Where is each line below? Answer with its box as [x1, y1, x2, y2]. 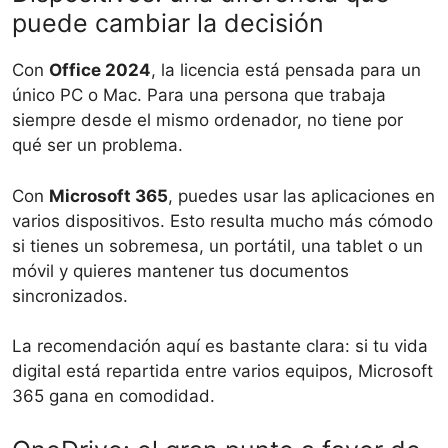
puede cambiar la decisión [12, 8, 324, 39]
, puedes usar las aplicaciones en [168, 185, 435, 206]
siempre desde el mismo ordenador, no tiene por [12, 110, 403, 131]
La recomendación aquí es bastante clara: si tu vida [12, 336, 428, 357]
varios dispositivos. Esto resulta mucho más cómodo [12, 210, 433, 231]
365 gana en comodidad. [12, 386, 215, 407]
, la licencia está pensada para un [151, 60, 421, 81]
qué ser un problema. [12, 135, 183, 156]
